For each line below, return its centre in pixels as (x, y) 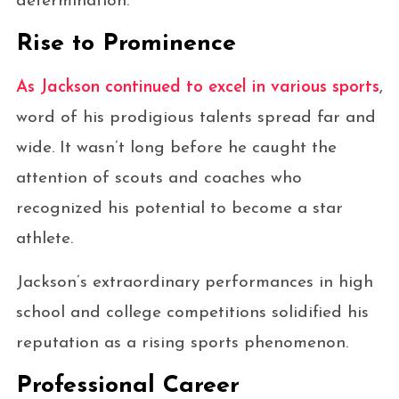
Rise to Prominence (126, 44)
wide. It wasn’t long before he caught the (176, 148)
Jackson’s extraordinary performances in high (194, 282)
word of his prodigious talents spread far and (195, 118)
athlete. (44, 239)
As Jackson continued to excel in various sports (197, 87)
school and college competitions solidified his (192, 313)
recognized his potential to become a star (179, 208)
